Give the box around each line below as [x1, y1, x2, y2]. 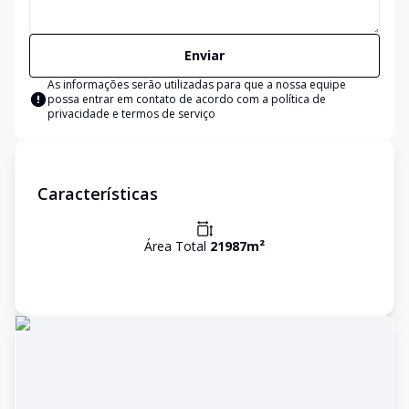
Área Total [144, 237, 210, 255]
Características [37, 183, 158, 204]
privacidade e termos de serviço [47, 106, 215, 121]
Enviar [184, 47, 225, 64]
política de [271, 91, 326, 107]
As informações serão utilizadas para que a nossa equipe [47, 77, 346, 92]
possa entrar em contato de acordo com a [47, 91, 271, 107]
